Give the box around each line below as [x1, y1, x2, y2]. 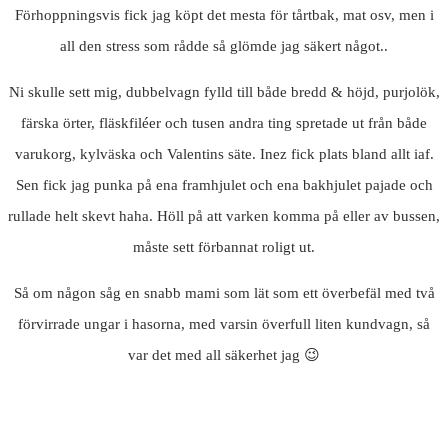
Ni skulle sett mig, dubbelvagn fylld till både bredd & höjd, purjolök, [8, 83, 440, 100]
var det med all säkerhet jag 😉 [128, 346, 320, 363]
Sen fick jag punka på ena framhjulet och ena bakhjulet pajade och [15, 176, 433, 193]
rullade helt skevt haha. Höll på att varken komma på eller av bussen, [8, 207, 440, 224]
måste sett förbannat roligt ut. [133, 238, 315, 255]
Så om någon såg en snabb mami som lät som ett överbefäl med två [13, 284, 435, 301]
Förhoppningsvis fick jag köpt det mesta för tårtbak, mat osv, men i [14, 6, 434, 23]
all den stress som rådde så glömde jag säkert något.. [60, 37, 388, 54]
